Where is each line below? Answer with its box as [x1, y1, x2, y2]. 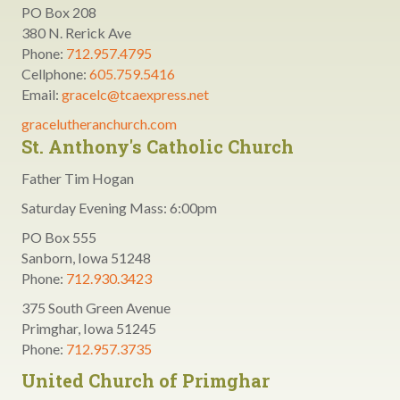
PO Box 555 [21, 228, 96, 246]
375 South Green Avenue [21, 298, 171, 316]
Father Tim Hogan [21, 169, 134, 187]
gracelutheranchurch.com [21, 114, 177, 132]
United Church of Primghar [21, 368, 270, 392]
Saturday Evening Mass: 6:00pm [21, 198, 217, 216]
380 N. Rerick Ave [21, 23, 131, 41]
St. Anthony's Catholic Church [21, 134, 294, 158]
